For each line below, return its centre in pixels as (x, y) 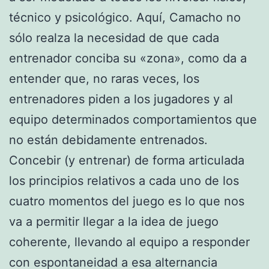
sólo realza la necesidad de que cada (114, 38)
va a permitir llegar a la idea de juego (114, 221)
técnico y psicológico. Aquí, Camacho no (125, 17)
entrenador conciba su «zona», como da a (128, 58)
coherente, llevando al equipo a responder (129, 242)
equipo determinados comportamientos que (133, 119)
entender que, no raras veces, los (104, 78)
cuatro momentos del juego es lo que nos (127, 201)
